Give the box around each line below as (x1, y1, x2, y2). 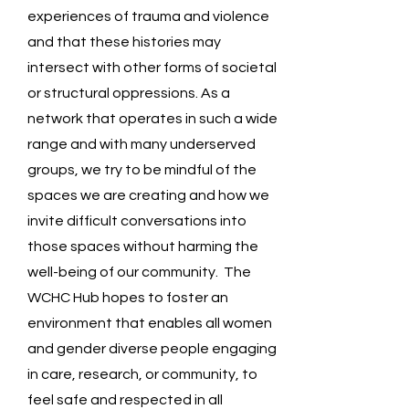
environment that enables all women (27, 316, 272, 330)
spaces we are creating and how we (27, 188, 269, 203)
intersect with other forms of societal (27, 60, 277, 75)
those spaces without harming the (27, 239, 258, 254)
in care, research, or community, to (27, 367, 257, 382)
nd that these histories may (37, 35, 221, 49)
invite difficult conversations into (27, 214, 246, 228)
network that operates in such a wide (27, 111, 278, 126)
